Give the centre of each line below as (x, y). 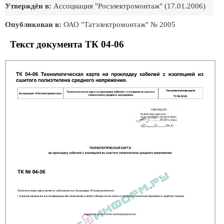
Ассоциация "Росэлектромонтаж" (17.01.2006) (128, 6)
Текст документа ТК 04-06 (67, 44)
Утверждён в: (28, 6)
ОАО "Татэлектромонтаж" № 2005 (118, 24)
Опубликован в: (33, 24)
